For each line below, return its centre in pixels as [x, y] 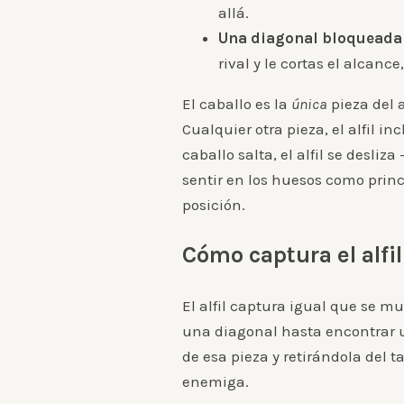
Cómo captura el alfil [292, 254]
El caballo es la [237, 103]
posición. [214, 204]
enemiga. [216, 382]
